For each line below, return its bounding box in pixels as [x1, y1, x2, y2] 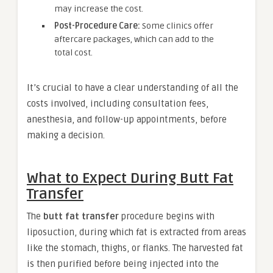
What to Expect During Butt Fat [27, 169, 233, 188]
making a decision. [27, 130, 105, 141]
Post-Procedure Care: [54, 21, 140, 32]
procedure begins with [119, 211, 214, 222]
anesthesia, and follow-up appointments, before [27, 114, 227, 126]
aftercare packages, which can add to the [54, 34, 214, 45]
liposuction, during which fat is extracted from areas [27, 227, 246, 238]
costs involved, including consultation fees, [27, 98, 208, 110]
